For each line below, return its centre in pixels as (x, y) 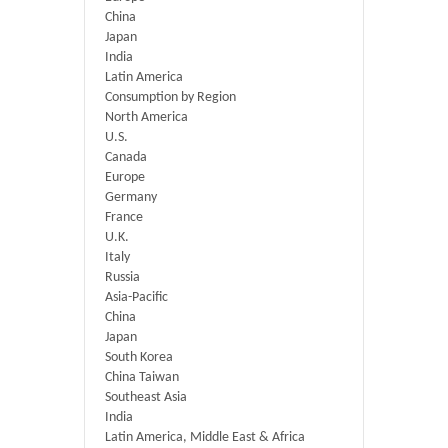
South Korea (139, 357)
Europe (125, 177)
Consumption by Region (170, 97)
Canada (126, 157)
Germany (131, 197)
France (124, 217)
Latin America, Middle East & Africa (205, 437)
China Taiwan (142, 377)
